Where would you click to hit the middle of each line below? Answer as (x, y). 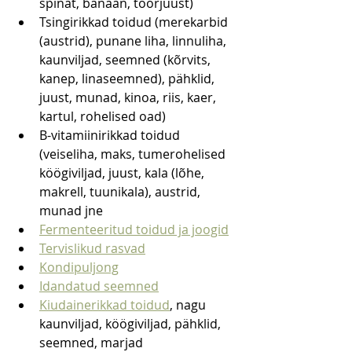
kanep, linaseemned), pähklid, (128, 79)
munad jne (71, 211)
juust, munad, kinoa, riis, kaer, (129, 98)
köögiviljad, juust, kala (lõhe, (123, 173)
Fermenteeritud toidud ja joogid (134, 230)
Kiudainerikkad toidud (104, 305)
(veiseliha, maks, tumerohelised (134, 154)
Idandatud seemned (99, 286)
